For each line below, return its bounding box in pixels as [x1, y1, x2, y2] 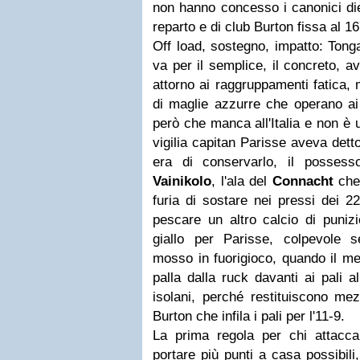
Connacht [272, 174, 333, 189]
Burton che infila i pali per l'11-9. [153, 309, 349, 324]
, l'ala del [211, 174, 272, 189]
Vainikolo [153, 174, 211, 189]
